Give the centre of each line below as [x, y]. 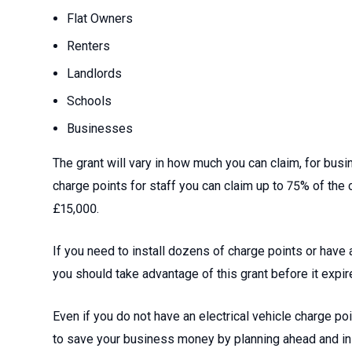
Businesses [100, 128]
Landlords [95, 73]
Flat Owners [100, 18]
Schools [90, 101]
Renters [89, 46]
